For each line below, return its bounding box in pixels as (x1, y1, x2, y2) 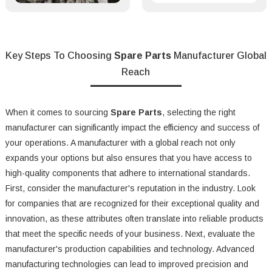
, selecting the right (161, 107, 236, 118)
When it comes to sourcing (5, 107, 110, 118)
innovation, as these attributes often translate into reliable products (5, 214, 263, 224)
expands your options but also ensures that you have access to (5, 153, 252, 163)
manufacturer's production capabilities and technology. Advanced (5, 244, 254, 254)
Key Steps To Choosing (5, 50, 114, 61)
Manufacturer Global (171, 50, 267, 61)
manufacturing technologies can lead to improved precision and (5, 259, 248, 270)
